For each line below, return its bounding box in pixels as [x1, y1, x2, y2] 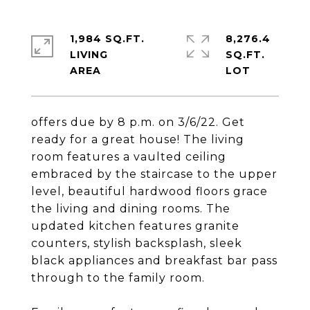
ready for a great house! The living [31, 133, 244, 146]
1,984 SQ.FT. [70, 33, 145, 45]
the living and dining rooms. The [31, 202, 230, 215]
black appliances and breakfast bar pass [31, 254, 277, 267]
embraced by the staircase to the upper [31, 167, 277, 181]
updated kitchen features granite [31, 219, 239, 232]
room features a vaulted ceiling [31, 150, 226, 163]
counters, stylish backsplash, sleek [31, 237, 242, 250]
